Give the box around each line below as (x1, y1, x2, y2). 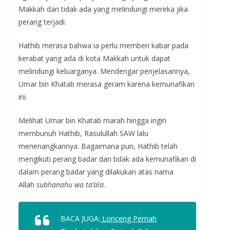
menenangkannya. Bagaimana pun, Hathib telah (18, 141, 178, 151)
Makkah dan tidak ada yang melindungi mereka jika (18, 4, 188, 14)
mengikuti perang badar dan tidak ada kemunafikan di (18, 154, 196, 164)
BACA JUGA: (61, 213, 100, 223)
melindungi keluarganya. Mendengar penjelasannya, (18, 66, 190, 76)
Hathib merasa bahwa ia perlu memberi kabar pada (18, 40, 188, 50)
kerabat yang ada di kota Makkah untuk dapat (18, 53, 170, 63)
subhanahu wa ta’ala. (36, 179, 106, 189)
